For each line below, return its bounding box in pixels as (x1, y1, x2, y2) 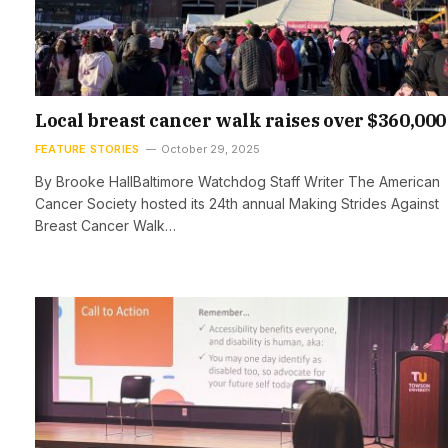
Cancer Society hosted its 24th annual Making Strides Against (35, 195, 439, 213)
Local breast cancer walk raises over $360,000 (35, 109, 446, 133)
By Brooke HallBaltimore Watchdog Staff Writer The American (35, 173, 440, 191)
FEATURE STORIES (35, 142, 140, 157)
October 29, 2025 (161, 142, 261, 157)
